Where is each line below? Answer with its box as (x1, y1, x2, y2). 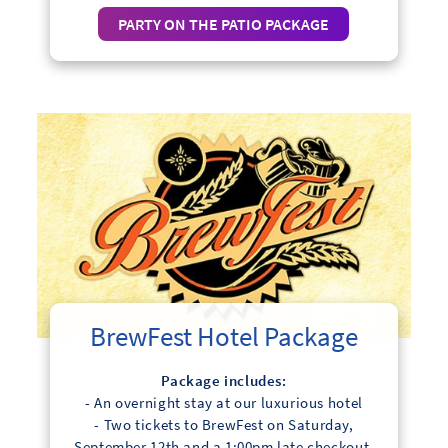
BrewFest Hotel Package (89, 319, 358, 354)
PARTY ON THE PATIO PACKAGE (118, 14, 330, 35)
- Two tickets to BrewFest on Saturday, (94, 415, 354, 435)
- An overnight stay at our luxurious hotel (85, 393, 363, 413)
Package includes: (161, 371, 287, 391)
